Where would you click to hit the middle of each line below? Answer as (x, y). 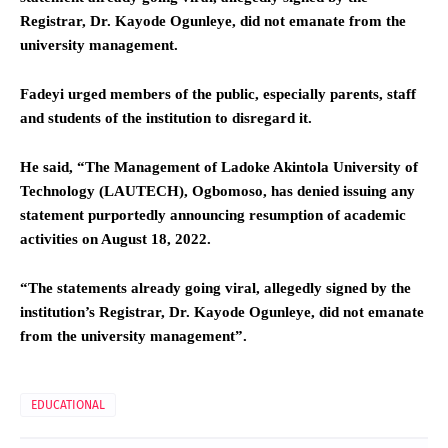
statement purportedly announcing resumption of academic (213, 214)
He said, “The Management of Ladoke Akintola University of (219, 166)
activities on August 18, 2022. (115, 238)
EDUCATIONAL (68, 404)
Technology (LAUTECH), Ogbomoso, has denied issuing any (217, 190)
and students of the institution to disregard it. (166, 117)
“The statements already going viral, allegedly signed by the (215, 287)
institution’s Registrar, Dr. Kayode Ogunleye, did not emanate (222, 311)
